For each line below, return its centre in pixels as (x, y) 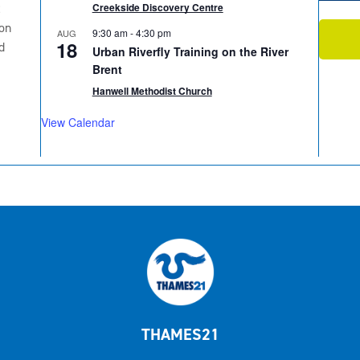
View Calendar (78, 123)
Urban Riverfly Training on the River (190, 52)
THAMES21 (180, 335)
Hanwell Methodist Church (152, 91)
